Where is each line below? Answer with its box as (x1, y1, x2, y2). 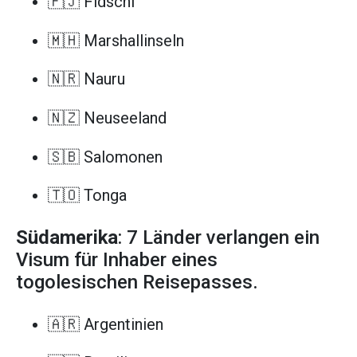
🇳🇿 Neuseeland (48, 108, 167, 127)
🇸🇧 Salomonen (48, 147, 163, 167)
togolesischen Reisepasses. (16, 271, 258, 294)
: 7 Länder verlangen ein (118, 226, 320, 249)
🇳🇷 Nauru (48, 69, 125, 89)
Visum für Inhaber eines (16, 249, 218, 272)
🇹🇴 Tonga (48, 186, 127, 206)
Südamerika (16, 226, 118, 249)
